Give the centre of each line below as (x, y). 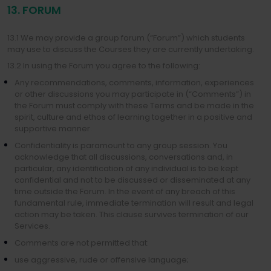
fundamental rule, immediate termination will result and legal (134, 203)
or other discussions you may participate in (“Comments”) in (133, 94)
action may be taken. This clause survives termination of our (132, 214)
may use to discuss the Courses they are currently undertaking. (131, 49)
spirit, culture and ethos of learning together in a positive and (133, 117)
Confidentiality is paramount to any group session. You (121, 145)
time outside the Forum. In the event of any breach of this (125, 191)
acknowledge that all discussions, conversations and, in (124, 157)
